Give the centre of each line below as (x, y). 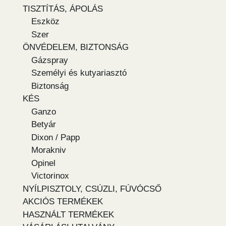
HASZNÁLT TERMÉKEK (68, 214)
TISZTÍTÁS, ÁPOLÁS (63, 9)
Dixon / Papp (55, 137)
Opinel (43, 163)
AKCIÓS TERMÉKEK (63, 202)
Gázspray (50, 60)
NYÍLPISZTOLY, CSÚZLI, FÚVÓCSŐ (92, 189)
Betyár (44, 125)
